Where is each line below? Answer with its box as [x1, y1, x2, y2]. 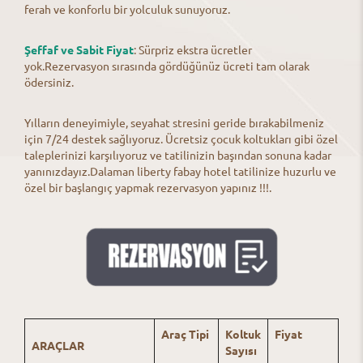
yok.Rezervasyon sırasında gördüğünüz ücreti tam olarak [24, 58, 310, 73]
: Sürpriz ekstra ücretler [134, 41, 252, 57]
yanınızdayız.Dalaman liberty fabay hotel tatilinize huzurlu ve [24, 163, 336, 178]
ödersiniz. [24, 74, 74, 89]
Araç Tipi [161, 326, 209, 341]
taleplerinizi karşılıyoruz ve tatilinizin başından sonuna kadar [24, 147, 331, 162]
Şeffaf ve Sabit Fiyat [24, 41, 134, 57]
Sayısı [225, 342, 257, 357]
